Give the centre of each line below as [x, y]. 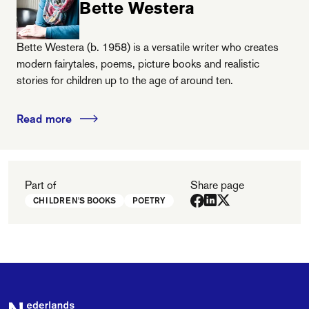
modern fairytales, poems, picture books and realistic [138, 64]
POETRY [149, 200]
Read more [44, 119]
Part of [40, 185]
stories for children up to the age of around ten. [125, 80]
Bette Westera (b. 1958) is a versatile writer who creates [148, 47]
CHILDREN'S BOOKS [74, 200]
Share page [217, 185]
